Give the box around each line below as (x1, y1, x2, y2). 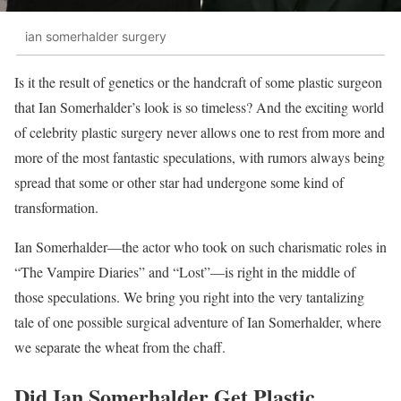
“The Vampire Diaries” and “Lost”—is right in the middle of (14, 262, 355, 282)
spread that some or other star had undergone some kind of (14, 173, 344, 192)
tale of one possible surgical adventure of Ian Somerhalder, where (14, 312, 381, 332)
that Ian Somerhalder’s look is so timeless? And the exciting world (14, 98, 384, 117)
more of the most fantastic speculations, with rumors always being (14, 148, 385, 167)
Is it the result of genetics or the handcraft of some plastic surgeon (14, 73, 382, 92)
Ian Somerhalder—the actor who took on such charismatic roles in (14, 237, 387, 257)
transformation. (14, 198, 98, 218)
